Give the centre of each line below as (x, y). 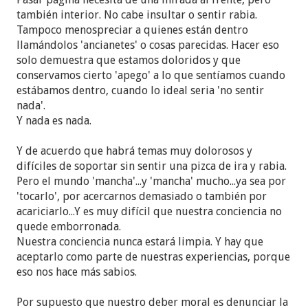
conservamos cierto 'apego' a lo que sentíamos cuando (151, 75)
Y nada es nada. (54, 120)
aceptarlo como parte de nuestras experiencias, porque (154, 256)
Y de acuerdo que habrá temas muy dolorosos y (135, 151)
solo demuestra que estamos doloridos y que (129, 60)
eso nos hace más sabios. (77, 272)
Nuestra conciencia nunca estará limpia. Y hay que (140, 241)
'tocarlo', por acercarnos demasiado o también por (142, 196)
